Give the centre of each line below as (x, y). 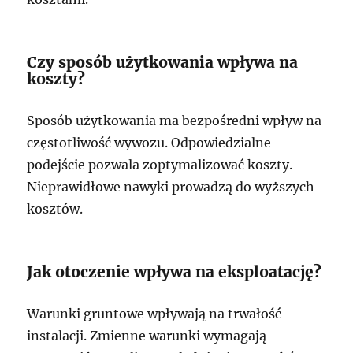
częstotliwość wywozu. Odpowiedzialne (149, 142)
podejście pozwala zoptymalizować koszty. (160, 164)
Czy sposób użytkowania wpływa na (163, 62)
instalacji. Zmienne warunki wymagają (147, 335)
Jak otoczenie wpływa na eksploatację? (175, 271)
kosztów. (55, 208)
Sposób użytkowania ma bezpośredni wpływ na (175, 120)
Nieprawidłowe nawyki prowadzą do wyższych (171, 186)
